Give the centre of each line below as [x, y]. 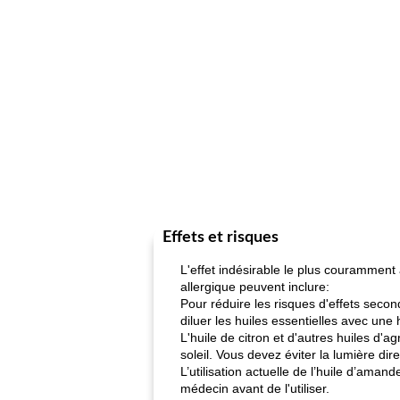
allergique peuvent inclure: [255, 287]
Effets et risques [221, 237]
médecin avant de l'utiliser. [255, 388]
